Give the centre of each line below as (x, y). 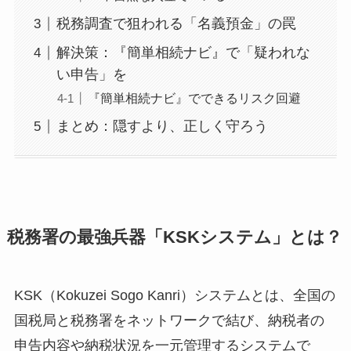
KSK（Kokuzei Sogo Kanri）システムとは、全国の (174, 295)
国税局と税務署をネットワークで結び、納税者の (169, 320)
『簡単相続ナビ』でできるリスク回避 (194, 98)
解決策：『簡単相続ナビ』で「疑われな (183, 53)
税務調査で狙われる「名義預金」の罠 (176, 24)
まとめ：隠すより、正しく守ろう (162, 127)
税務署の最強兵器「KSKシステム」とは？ (174, 237)
